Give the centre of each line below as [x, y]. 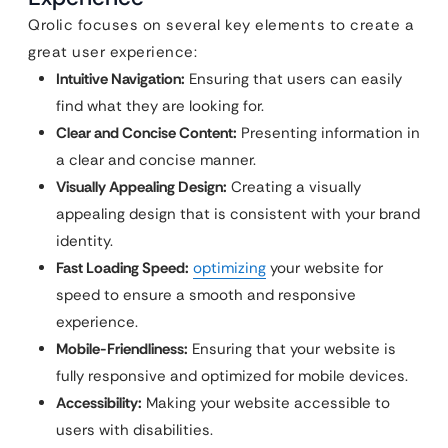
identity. [84, 241]
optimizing [229, 268]
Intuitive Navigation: [120, 79]
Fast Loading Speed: [122, 268]
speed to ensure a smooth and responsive [206, 295]
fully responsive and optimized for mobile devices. [232, 376]
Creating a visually [294, 187]
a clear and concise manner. [156, 160]
